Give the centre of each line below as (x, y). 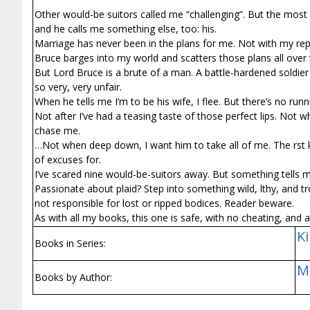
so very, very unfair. (78, 86)
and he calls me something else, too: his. (126, 28)
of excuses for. (68, 159)
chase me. (57, 130)
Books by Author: (73, 277)
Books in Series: (70, 243)
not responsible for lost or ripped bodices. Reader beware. (164, 203)
